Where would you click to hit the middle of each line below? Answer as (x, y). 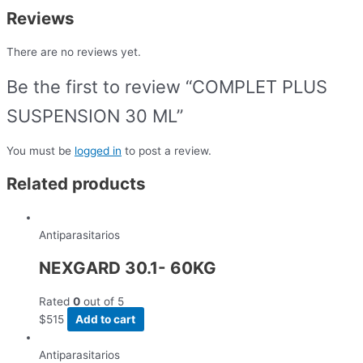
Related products (76, 183)
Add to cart (106, 319)
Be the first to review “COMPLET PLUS (167, 86)
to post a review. (167, 150)
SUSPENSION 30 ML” (95, 115)
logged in (98, 150)
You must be (41, 150)
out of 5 (102, 301)
